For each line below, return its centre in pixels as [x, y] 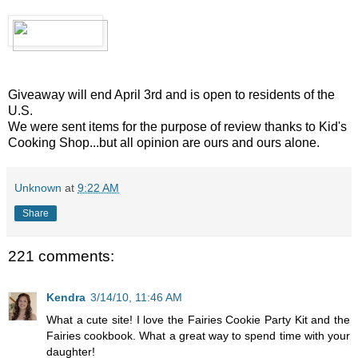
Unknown [38, 187]
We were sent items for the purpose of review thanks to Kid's [177, 126]
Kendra [66, 298]
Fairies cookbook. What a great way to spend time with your [198, 336]
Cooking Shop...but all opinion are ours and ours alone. [164, 142]
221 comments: [61, 257]
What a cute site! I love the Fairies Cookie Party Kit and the [198, 320]
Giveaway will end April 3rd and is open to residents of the [171, 94]
